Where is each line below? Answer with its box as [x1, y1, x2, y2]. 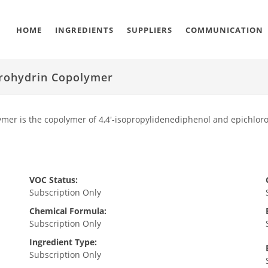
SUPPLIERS [127, 25, 172, 35]
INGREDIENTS [55, 25, 114, 35]
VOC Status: [29, 174, 78, 185]
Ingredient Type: [29, 236, 97, 248]
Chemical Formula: [29, 205, 106, 217]
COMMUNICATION [185, 25, 263, 35]
